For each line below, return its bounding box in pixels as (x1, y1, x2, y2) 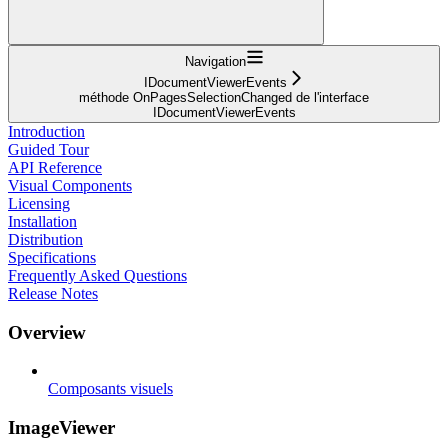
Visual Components (8, 176, 132, 194)
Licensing (8, 194, 70, 212)
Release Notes (8, 284, 98, 302)
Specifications (8, 248, 96, 266)
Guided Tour (8, 140, 89, 158)
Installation (8, 212, 77, 230)
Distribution (8, 230, 83, 248)
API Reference (8, 158, 102, 176)
